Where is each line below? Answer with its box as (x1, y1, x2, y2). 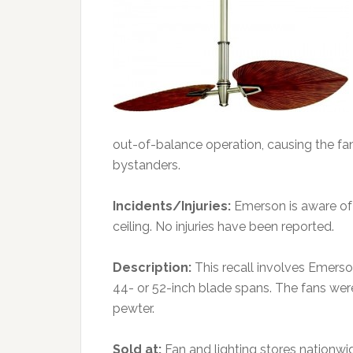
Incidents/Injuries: (113, 199, 234, 214)
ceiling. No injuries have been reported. (113, 219, 334, 234)
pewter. (113, 301, 154, 316)
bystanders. (113, 158, 180, 173)
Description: (113, 260, 195, 275)
